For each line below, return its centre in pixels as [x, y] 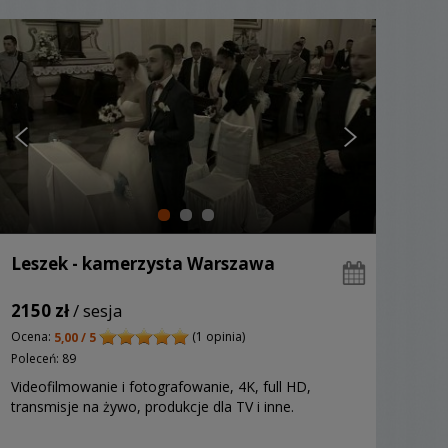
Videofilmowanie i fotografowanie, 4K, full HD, [161, 386]
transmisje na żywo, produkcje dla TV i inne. [152, 406]
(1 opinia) [217, 337]
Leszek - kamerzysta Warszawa [143, 264]
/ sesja [96, 311]
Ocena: [32, 337]
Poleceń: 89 [43, 358]
